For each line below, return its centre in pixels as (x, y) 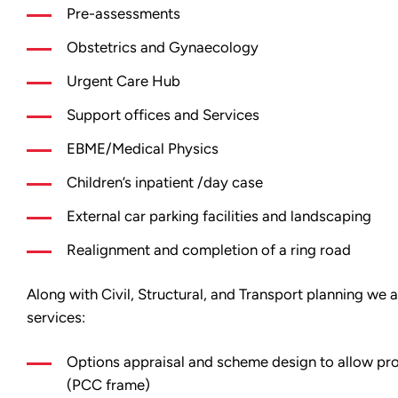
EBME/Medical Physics (143, 149)
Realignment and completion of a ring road (209, 250)
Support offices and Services (163, 115)
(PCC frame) (108, 385)
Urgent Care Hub (123, 81)
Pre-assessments (123, 14)
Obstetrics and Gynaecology (163, 48)
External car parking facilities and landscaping (219, 216)
